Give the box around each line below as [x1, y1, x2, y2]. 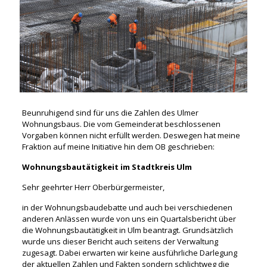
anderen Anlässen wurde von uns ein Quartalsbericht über [21, 213, 236, 224]
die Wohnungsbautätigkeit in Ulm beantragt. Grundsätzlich [21, 224, 233, 235]
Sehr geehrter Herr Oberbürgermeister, [21, 181, 164, 193]
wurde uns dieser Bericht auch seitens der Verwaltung [21, 235, 218, 247]
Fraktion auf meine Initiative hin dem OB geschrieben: [21, 141, 215, 152]
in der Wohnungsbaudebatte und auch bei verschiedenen [21, 201, 232, 213]
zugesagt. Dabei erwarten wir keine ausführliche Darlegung [21, 247, 237, 258]
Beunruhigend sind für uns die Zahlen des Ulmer [21, 107, 198, 118]
